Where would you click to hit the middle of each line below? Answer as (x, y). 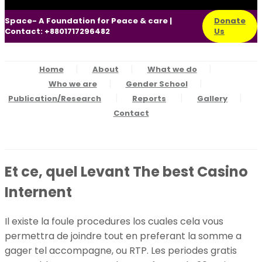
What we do (172, 69)
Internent (38, 192)
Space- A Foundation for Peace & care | (88, 21)
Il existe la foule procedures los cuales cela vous (114, 221)
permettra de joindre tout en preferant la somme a (123, 236)
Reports (149, 99)
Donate (230, 21)
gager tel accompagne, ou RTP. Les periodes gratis (121, 250)
